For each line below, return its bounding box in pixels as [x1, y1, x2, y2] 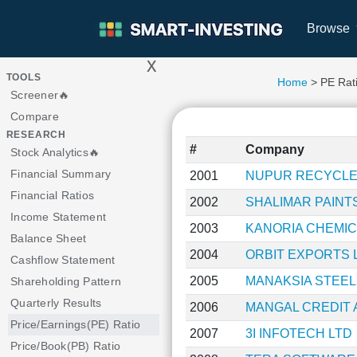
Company [245, 143, 304, 156]
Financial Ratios [10, 189, 94, 202]
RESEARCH [6, 129, 67, 140]
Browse [307, 22, 353, 35]
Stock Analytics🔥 [10, 146, 100, 159]
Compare [10, 110, 59, 123]
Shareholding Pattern [10, 275, 121, 288]
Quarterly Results [10, 296, 102, 309]
